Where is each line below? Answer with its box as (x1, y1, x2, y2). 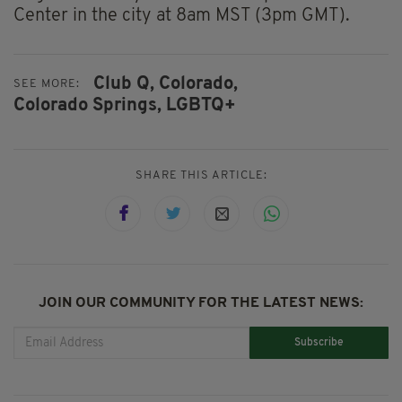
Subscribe (294, 336, 345, 348)
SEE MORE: (13, 78, 80, 91)
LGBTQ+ (166, 97, 236, 116)
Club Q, (93, 74, 154, 93)
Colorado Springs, (13, 97, 162, 116)
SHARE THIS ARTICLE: (135, 170, 267, 182)
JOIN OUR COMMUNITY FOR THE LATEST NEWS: (39, 296, 363, 311)
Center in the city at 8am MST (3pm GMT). (13, 6, 350, 25)
